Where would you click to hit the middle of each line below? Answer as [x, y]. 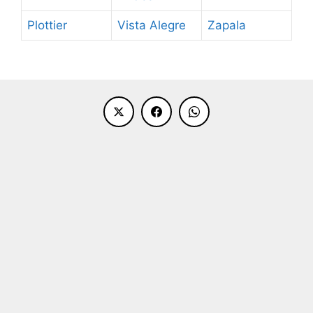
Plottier [47, 26]
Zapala [227, 26]
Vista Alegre [152, 26]
